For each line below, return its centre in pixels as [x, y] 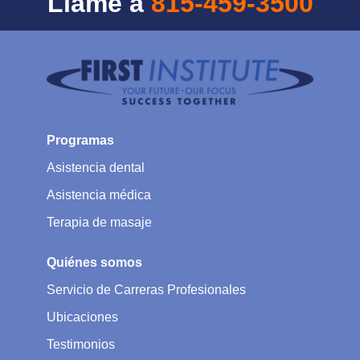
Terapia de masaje [99, 222]
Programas [80, 140]
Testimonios [81, 344]
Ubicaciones [82, 317]
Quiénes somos [94, 262]
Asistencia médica [99, 194]
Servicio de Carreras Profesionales [146, 289]
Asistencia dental [96, 167]
